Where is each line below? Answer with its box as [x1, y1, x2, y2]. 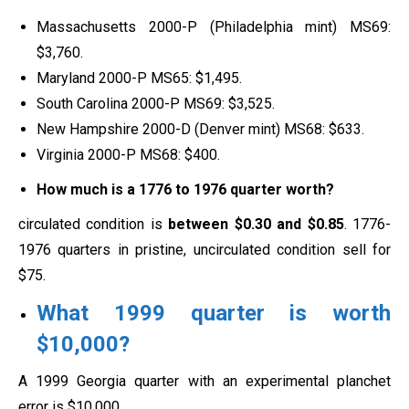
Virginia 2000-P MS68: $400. [37, 146, 220, 164]
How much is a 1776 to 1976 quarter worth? [37, 181, 334, 199]
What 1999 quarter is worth [37, 300, 391, 327]
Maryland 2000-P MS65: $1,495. [37, 69, 242, 88]
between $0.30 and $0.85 [168, 215, 344, 234]
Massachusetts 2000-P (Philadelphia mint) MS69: [37, 18, 391, 37]
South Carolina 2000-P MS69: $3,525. [37, 95, 275, 113]
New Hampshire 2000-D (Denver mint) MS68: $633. [37, 121, 364, 139]
